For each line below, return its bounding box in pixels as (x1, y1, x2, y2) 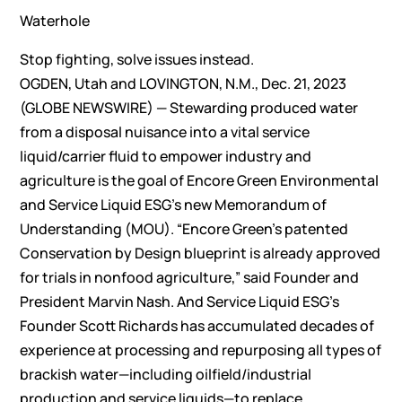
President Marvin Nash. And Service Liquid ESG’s (20, 292, 340, 312)
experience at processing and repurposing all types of (20, 340, 382, 361)
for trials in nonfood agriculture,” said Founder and (20, 267, 360, 288)
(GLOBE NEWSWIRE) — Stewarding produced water (20, 98, 359, 118)
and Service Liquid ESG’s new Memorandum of (20, 195, 328, 215)
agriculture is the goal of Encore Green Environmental (20, 170, 380, 191)
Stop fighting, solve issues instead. (20, 49, 255, 70)
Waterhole (20, 11, 91, 31)
